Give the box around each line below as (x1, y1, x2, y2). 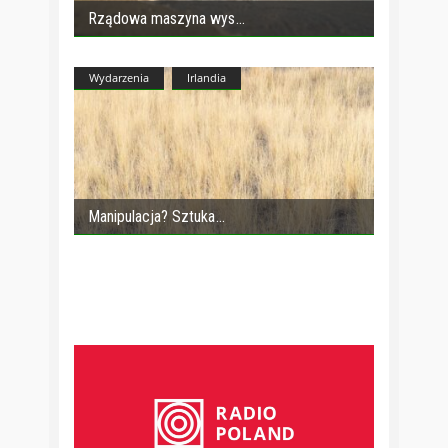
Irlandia (187, 69, 226, 85)
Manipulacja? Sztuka (88, 207, 215, 227)
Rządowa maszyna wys (88, 8, 235, 28)
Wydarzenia (89, 69, 149, 85)
